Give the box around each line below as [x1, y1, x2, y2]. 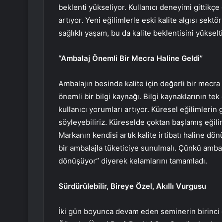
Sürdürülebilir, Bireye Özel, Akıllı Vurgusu [58, 181, 206, 191]
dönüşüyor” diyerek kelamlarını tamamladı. [58, 156, 207, 166]
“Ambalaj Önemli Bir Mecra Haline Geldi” [58, 54, 203, 63]
